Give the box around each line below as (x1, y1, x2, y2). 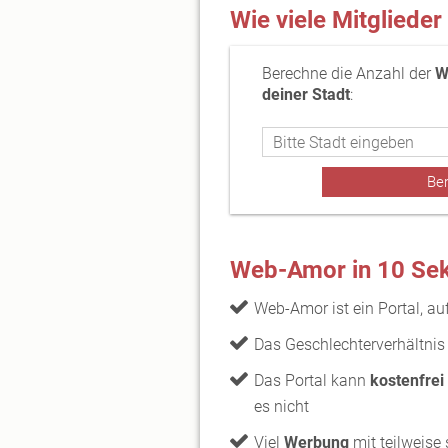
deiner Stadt (261, 85, 350, 104)
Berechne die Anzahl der (261, 64, 435, 83)
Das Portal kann (254, 371, 370, 390)
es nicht (254, 397, 309, 416)
